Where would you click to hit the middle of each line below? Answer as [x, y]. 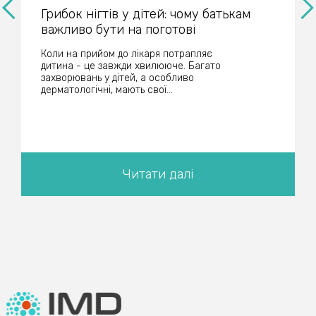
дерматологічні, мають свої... [107, 90]
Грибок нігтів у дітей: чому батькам [146, 14]
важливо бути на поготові [118, 29]
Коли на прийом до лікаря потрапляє [127, 54]
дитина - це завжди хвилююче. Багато [131, 66]
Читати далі [158, 174]
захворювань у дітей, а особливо [117, 78]
